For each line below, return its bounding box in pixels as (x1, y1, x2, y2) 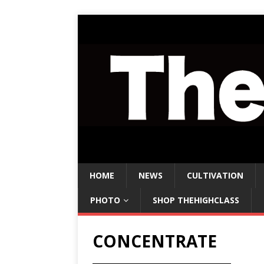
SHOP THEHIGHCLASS (153, 194, 239, 206)
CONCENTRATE (93, 230, 217, 253)
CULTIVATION (187, 170, 243, 181)
